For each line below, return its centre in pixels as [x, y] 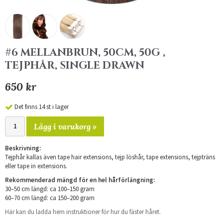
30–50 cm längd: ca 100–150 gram [50, 189]
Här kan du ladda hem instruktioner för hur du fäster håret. [83, 212]
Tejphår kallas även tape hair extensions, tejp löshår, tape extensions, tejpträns [110, 157]
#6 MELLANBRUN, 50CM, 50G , [85, 53]
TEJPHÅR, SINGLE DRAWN [75, 66]
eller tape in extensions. [36, 166]
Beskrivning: [23, 148]
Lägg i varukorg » [65, 126]
